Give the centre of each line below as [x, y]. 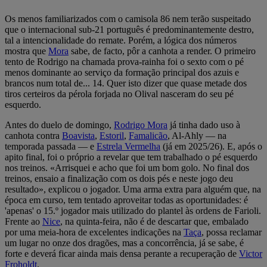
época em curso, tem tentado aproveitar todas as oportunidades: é [126, 200]
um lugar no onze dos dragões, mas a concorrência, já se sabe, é [124, 243]
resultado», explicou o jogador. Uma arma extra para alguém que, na [133, 189]
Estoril [112, 135]
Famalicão [148, 135]
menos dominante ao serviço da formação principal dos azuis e [122, 72]
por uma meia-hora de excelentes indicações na [94, 232]
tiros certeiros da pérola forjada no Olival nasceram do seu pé [119, 94]
